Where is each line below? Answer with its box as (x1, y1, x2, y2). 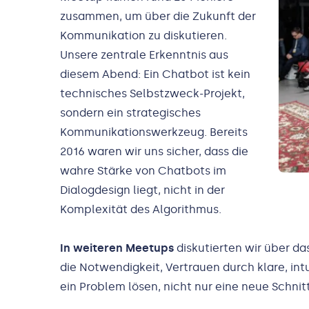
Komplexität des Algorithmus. (60, 203, 224, 217)
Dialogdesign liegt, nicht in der (60, 183, 225, 197)
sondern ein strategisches (60, 106, 201, 120)
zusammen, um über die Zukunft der (60, 10, 256, 23)
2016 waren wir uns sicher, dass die (60, 145, 248, 159)
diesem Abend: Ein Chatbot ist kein (60, 68, 250, 81)
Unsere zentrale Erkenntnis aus (60, 48, 228, 62)
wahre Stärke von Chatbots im (60, 164, 226, 178)
